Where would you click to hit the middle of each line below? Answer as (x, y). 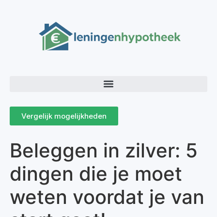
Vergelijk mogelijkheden (64, 116)
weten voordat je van (107, 197)
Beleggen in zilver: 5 (104, 150)
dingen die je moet (96, 173)
